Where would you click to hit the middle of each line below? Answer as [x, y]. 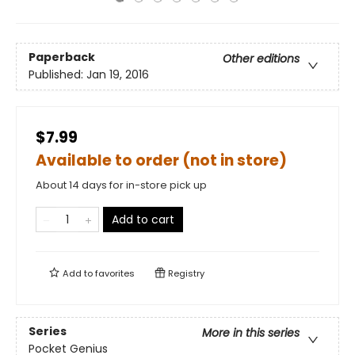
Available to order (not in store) [161, 160]
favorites [115, 273]
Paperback [62, 57]
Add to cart [143, 219]
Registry [185, 273]
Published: [57, 75]
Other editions [261, 59]
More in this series [251, 333]
